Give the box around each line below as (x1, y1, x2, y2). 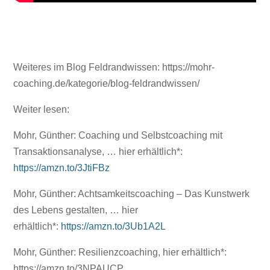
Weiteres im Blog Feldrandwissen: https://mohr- (13, 62, 215, 72)
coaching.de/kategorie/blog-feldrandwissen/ (13, 78, 200, 89)
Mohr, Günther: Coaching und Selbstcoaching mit (13, 130, 223, 140)
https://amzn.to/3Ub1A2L (61, 221, 166, 231)
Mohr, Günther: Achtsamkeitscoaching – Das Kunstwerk (13, 189, 250, 199)
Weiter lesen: (13, 104, 70, 115)
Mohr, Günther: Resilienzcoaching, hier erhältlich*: (13, 247, 227, 257)
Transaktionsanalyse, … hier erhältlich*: (13, 146, 183, 157)
